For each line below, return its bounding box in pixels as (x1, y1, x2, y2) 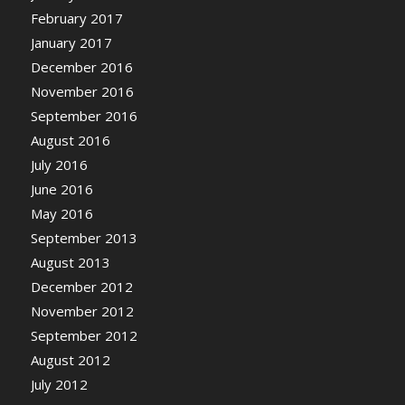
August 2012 (30, 351, 110, 370)
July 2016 (30, 155, 88, 174)
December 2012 (30, 278, 133, 297)
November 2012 (30, 302, 134, 321)
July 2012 (30, 375, 88, 394)
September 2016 (30, 107, 137, 126)
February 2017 (30, 9, 123, 28)
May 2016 (30, 204, 93, 223)
